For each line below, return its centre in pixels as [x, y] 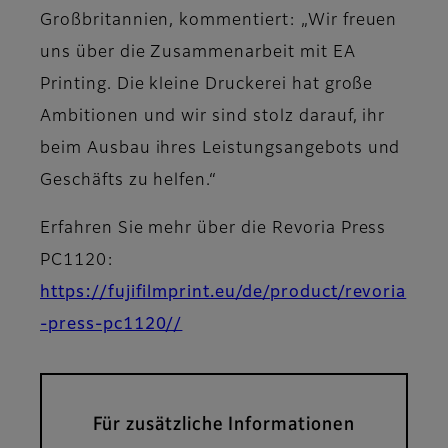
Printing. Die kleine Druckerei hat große [207, 85]
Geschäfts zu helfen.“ [129, 181]
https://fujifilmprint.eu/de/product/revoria [223, 293]
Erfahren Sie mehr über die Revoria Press [213, 229]
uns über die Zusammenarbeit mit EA [198, 53]
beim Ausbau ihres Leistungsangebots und [220, 149]
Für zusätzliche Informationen [224, 425]
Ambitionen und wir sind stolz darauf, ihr [213, 117]
